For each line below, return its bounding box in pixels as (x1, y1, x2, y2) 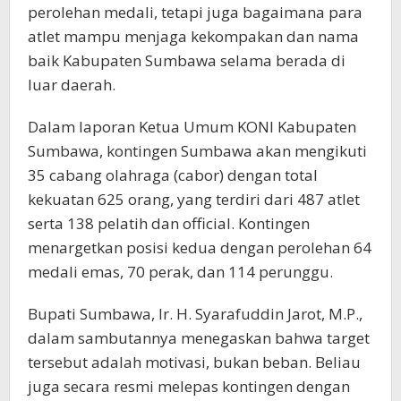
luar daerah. (28, 73, 115, 95)
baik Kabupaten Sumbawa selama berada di (28, 49, 346, 71)
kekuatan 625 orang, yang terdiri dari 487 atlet (28, 188, 360, 209)
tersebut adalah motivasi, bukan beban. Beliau (28, 351, 361, 372)
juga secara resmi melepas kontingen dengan (28, 375, 350, 397)
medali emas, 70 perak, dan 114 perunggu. (28, 260, 333, 282)
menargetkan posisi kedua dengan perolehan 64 (28, 236, 371, 258)
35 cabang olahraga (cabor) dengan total (28, 164, 318, 185)
